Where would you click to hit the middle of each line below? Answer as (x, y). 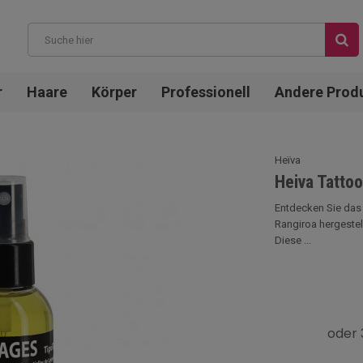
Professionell (205, 92)
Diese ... (293, 240)
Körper (114, 92)
